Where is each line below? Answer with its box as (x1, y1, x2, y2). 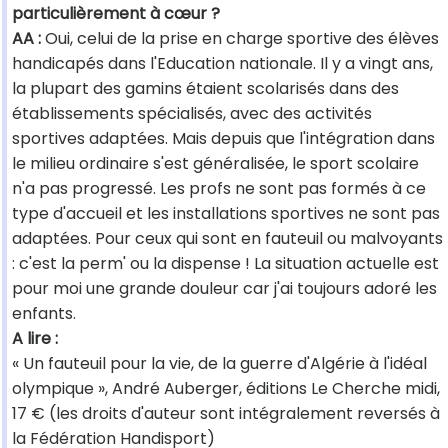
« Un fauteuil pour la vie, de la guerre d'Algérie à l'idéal (12, 352, 427, 376)
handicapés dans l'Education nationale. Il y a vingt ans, (12, 52, 433, 76)
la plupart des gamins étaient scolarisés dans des (12, 77, 399, 101)
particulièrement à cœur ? (12, 2, 220, 26)
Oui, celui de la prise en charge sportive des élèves (41, 27, 439, 51)
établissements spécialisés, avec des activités (12, 102, 372, 126)
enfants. (12, 302, 76, 326)
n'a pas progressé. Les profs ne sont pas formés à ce (12, 177, 426, 201)
